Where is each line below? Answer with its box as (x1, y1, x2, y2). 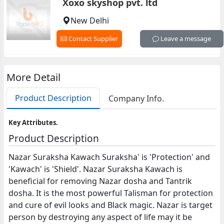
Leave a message (158, 34, 211, 43)
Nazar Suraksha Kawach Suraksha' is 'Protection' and (8, 151, 210, 162)
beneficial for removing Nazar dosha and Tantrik (8, 175, 192, 186)
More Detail (6, 70, 61, 84)
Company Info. (108, 92, 164, 104)
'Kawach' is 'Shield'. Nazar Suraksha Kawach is (8, 163, 183, 174)
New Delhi (70, 15, 109, 26)
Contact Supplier (66, 34, 118, 43)
